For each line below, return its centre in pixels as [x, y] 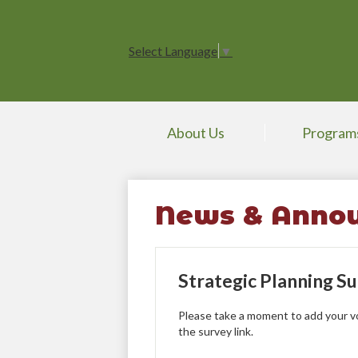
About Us [196, 133]
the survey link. [215, 332]
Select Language [173, 51]
